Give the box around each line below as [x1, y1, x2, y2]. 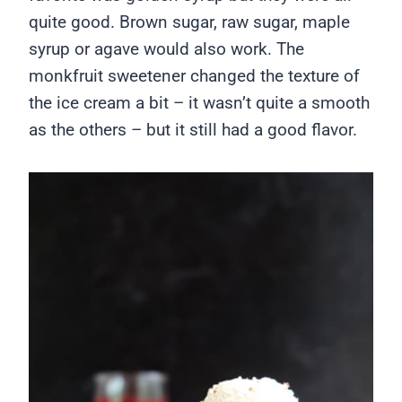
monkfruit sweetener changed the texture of [29, 66, 360, 86]
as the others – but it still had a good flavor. [29, 119, 357, 140]
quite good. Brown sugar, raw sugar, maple [29, 12, 350, 32]
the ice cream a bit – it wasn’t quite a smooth [29, 92, 370, 113]
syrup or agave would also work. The [29, 39, 304, 59]
